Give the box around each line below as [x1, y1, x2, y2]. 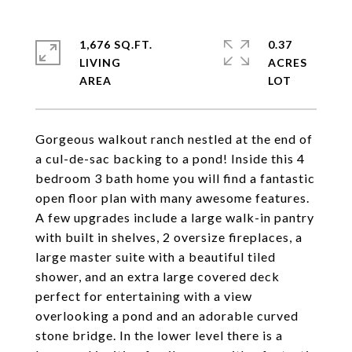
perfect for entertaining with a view [35, 288, 252, 303]
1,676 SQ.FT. [79, 38, 152, 51]
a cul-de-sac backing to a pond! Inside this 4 [35, 151, 305, 166]
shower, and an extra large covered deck [35, 269, 280, 284]
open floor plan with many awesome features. [35, 190, 310, 205]
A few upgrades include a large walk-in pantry [35, 210, 314, 225]
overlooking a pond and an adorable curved [35, 308, 299, 323]
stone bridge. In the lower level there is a [35, 328, 283, 343]
